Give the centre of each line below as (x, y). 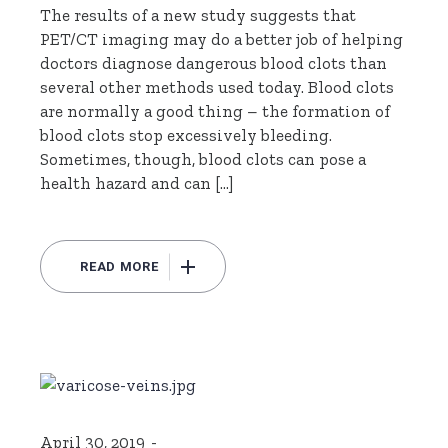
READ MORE (119, 267)
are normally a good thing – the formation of (215, 111)
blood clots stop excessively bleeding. (186, 135)
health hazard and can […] (137, 183)
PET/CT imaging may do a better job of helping (222, 39)
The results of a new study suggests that (198, 15)
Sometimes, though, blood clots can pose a (203, 159)
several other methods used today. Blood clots (217, 87)
